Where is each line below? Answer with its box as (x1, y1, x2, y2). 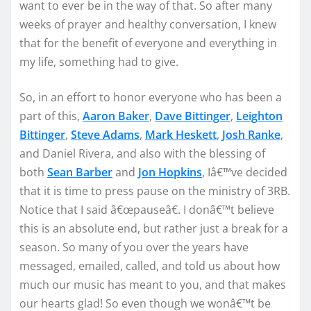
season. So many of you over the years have (19, 239, 249, 255)
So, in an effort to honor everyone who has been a (19, 89, 282, 105)
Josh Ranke (222, 126, 280, 142)
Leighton (236, 108, 283, 124)
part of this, (19, 108, 83, 124)
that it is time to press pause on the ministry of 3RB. (19, 183, 290, 199)
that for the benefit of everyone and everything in (19, 35, 277, 51)
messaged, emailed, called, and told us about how (19, 258, 280, 274)
